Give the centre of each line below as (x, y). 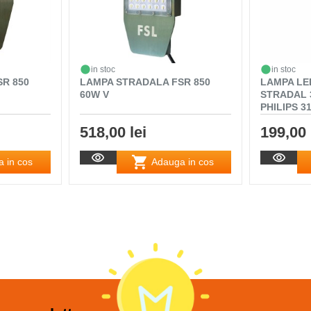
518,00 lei (113, 132)
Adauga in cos (183, 162)
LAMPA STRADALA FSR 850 (145, 82)
